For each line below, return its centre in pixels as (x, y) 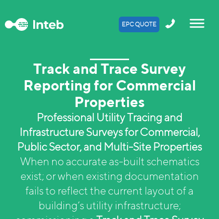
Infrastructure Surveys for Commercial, (109, 132)
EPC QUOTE (139, 24)
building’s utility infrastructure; (109, 205)
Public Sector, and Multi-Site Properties (109, 147)
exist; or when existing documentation (109, 176)
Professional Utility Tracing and (109, 117)
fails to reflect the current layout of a (109, 191)
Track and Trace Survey (109, 68)
